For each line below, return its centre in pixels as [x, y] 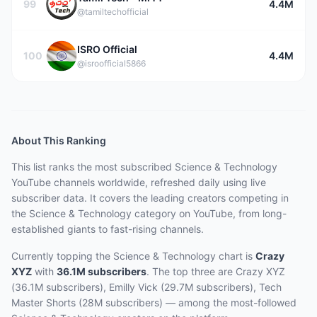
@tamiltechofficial [113, 12]
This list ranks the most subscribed [93, 167]
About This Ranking [59, 140]
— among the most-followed [230, 302]
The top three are [192, 271]
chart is [236, 256]
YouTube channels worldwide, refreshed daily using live [139, 182]
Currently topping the [62, 256]
